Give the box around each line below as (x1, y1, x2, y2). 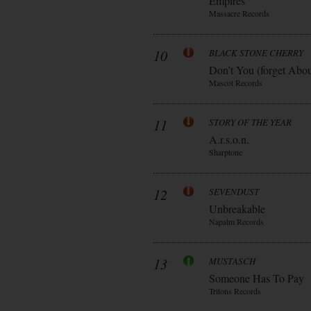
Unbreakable (209, 201, 265, 216)
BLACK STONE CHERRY (209, 47, 303, 59)
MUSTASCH (209, 255, 255, 267)
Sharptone (209, 146, 242, 158)
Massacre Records (209, 8, 269, 19)
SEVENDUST (209, 185, 259, 198)
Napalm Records (209, 216, 264, 227)
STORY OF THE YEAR (209, 116, 292, 128)
